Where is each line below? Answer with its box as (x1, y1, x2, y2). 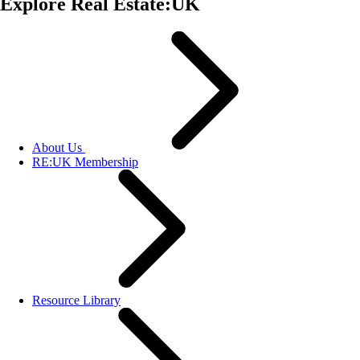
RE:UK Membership (32, 154, 138, 169)
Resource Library (32, 292, 121, 307)
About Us (32, 140, 82, 154)
